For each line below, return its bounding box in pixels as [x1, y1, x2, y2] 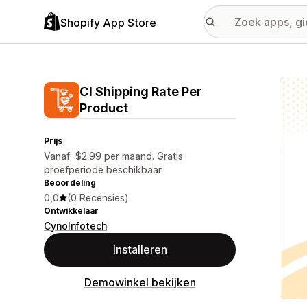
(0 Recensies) [67, 192, 129, 204]
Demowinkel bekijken [84, 275, 196, 289]
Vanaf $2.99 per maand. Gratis [44, 150, 183, 162]
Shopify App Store [60, 15, 156, 29]
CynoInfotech [44, 220, 107, 232]
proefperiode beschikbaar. [44, 164, 163, 175]
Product [79, 101, 128, 115]
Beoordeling [44, 177, 96, 188]
